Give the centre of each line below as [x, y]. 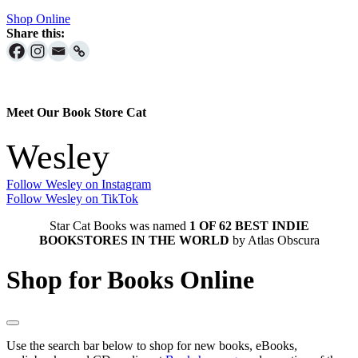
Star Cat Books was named [119, 226]
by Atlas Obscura [274, 241]
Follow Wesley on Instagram [79, 185]
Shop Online [38, 18]
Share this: [36, 33]
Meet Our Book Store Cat [76, 113]
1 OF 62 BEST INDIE [249, 226]
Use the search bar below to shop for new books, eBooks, [152, 346]
